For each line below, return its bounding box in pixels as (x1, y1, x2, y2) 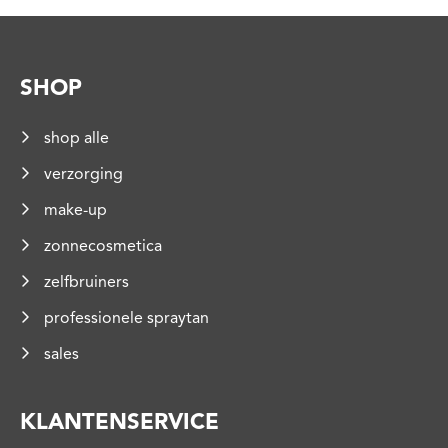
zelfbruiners (40, 274, 129, 291)
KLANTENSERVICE (20, 411, 219, 434)
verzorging (40, 166, 123, 183)
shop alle (40, 130, 109, 147)
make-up (40, 202, 107, 219)
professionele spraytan (40, 310, 209, 327)
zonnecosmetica (40, 238, 162, 255)
